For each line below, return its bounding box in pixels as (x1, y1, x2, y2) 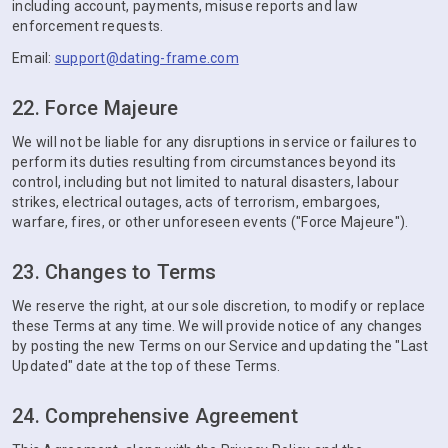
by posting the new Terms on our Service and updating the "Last (12, 338, 429, 354)
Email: (12, 50, 55, 66)
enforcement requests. (12, 18, 164, 34)
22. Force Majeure (12, 96, 179, 120)
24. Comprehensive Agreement (12, 404, 298, 428)
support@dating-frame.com (54, 50, 239, 66)
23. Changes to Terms (12, 260, 216, 284)
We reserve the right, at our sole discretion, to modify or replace (12, 298, 426, 314)
